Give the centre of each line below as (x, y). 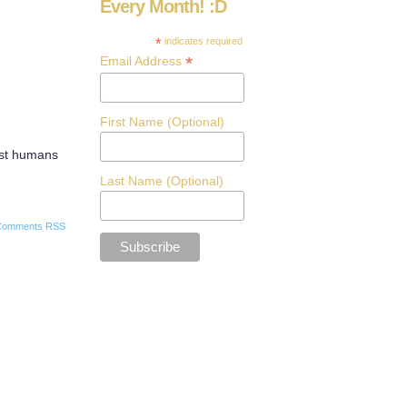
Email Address (143, 61)
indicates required (203, 41)
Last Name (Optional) (162, 180)
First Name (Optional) (162, 121)
